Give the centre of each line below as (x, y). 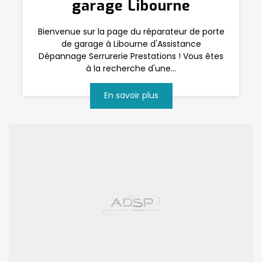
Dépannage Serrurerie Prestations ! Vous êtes (131, 56)
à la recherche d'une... (131, 68)
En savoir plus (131, 96)
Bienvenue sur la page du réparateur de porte (131, 31)
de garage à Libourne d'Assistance (131, 44)
